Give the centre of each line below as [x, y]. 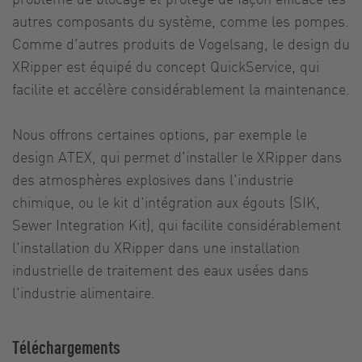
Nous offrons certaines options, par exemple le [160, 133]
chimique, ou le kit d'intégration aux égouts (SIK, [166, 201]
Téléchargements [66, 346]
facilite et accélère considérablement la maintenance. [181, 88]
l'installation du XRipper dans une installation [156, 246]
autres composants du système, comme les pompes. [181, 20]
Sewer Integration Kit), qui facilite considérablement [177, 224]
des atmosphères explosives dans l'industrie [153, 179]
